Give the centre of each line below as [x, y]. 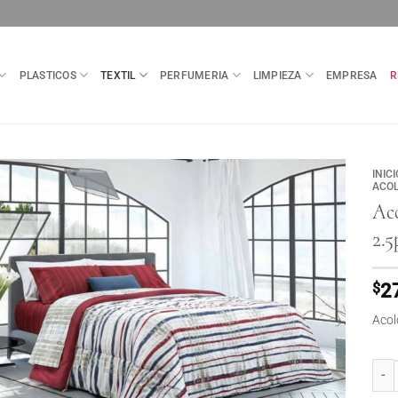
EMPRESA [352, 75]
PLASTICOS [48, 75]
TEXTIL [118, 75]
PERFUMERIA [195, 75]
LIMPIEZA [277, 75]
